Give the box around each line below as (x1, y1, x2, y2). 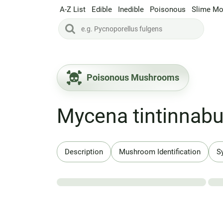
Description (64, 147, 103, 156)
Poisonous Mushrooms (86, 72, 179, 83)
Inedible (118, 4, 144, 14)
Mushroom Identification (118, 147, 201, 156)
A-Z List (60, 4, 86, 14)
